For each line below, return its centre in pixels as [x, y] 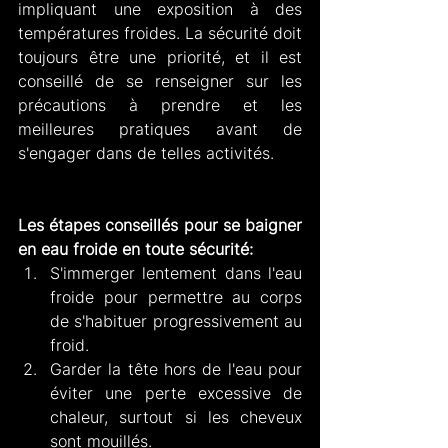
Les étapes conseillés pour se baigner [160, 225]
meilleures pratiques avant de [160, 129]
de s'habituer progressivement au [176, 321]
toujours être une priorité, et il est [160, 57]
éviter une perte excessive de [176, 393]
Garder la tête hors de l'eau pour [176, 369]
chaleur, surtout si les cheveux [176, 417]
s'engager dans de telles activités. [146, 153]
